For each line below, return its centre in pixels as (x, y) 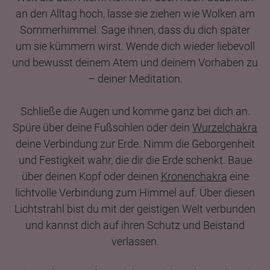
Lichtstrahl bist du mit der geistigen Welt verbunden (135, 209)
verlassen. (135, 241)
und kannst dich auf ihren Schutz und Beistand (135, 225)
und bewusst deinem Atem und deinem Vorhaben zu (135, 62)
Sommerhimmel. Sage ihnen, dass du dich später (135, 30)
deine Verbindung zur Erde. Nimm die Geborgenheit (135, 143)
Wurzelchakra (225, 127)
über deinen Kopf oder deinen (91, 176)
